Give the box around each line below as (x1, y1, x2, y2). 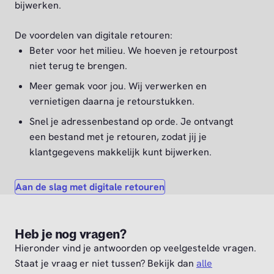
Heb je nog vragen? (15, 226, 126, 243)
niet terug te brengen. (29, 59, 127, 73)
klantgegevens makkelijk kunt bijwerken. (29, 146, 212, 159)
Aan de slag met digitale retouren (15, 180, 165, 194)
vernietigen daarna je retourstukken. (29, 95, 194, 108)
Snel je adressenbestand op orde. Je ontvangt (29, 115, 234, 128)
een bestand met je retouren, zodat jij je (29, 130, 207, 144)
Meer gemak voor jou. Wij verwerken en (29, 80, 207, 93)
